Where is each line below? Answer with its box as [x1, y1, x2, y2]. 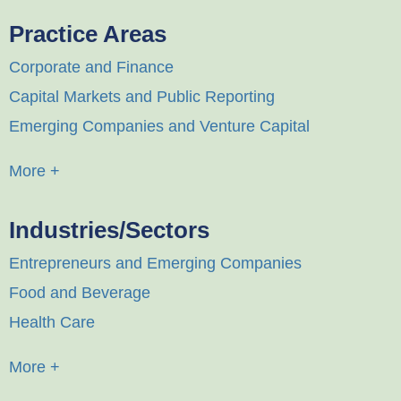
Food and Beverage [9, 284, 150, 303]
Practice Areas [9, 21, 166, 48]
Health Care [9, 313, 95, 332]
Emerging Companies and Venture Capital [9, 117, 310, 136]
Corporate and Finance [9, 58, 174, 77]
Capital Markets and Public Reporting [9, 88, 275, 107]
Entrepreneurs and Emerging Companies [9, 254, 302, 273]
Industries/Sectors [9, 217, 209, 244]
